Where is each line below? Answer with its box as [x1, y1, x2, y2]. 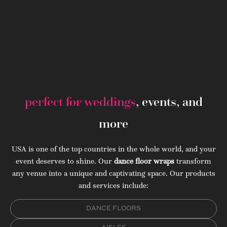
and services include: [79, 180, 148, 191]
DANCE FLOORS [86, 205, 141, 212]
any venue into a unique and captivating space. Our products [12, 168, 215, 178]
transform [174, 156, 211, 166]
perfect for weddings [24, 94, 136, 110]
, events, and [135, 94, 203, 110]
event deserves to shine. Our [16, 156, 114, 166]
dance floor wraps [114, 156, 174, 166]
